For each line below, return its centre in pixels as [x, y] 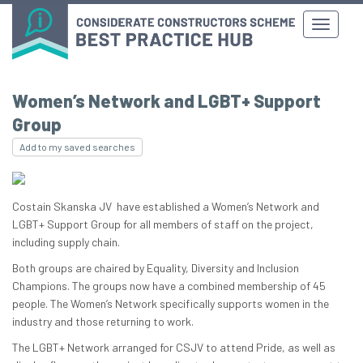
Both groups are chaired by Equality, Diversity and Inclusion [156, 268]
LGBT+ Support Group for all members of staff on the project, [163, 224]
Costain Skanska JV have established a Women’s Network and [166, 207]
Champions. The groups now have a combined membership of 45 [169, 286]
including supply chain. [66, 242]
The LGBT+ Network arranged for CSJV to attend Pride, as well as [174, 348]
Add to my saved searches [77, 147]
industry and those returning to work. [103, 322]
